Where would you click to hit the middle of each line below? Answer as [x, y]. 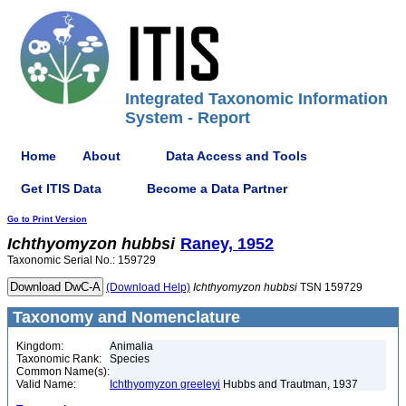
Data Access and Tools [237, 155]
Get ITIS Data [61, 188]
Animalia [131, 346]
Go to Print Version [47, 219]
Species [130, 359]
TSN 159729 [330, 287]
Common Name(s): [63, 372]
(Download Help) [148, 287]
